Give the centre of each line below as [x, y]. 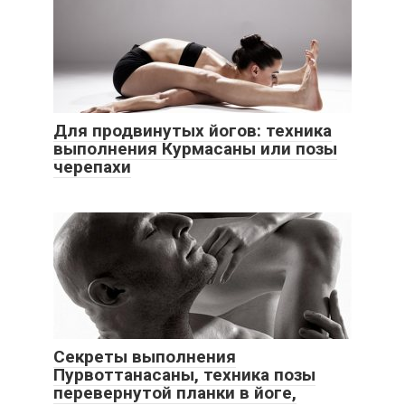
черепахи [92, 166]
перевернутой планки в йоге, [175, 392]
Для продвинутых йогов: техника [193, 130]
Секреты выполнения [145, 356]
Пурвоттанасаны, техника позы [184, 374]
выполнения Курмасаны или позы [195, 148]
